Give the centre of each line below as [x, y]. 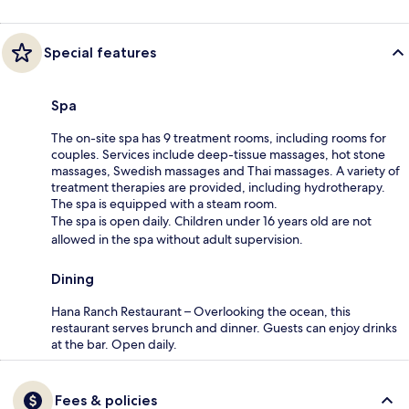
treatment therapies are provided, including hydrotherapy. [218, 187]
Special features [100, 52]
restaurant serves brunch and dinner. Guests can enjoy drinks [224, 327]
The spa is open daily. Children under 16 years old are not [211, 220]
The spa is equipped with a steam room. [164, 203]
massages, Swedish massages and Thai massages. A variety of [225, 170]
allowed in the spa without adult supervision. [177, 239]
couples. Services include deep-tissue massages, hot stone [218, 154]
